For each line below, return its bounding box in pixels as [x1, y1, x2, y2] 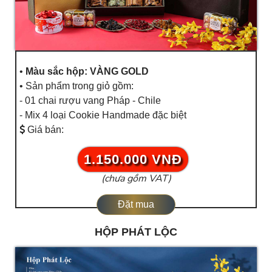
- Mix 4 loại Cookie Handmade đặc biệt [19, 109, 186, 120]
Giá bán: [25, 124, 64, 135]
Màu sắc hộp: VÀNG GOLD [25, 66, 149, 76]
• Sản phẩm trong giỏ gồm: [19, 80, 134, 91]
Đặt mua [118, 199, 154, 209]
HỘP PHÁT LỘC [95, 225, 177, 238]
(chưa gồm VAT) [101, 171, 171, 185]
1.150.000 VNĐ [84, 151, 182, 167]
